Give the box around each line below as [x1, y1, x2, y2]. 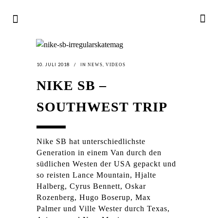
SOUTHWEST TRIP [36, 99, 167, 114]
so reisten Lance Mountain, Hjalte [36, 171, 156, 179]
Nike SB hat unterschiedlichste [36, 137, 145, 145]
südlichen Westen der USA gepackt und [36, 160, 176, 168]
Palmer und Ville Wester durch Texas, [36, 204, 170, 213]
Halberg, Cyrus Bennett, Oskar [36, 182, 146, 190]
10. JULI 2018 [36, 62, 70, 67]
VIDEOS [106, 62, 126, 67]
